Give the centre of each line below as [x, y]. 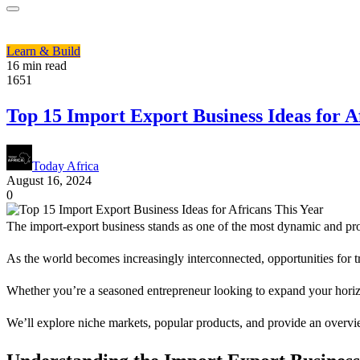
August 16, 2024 [49, 180]
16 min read [37, 65]
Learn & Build [43, 51]
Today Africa [65, 166]
